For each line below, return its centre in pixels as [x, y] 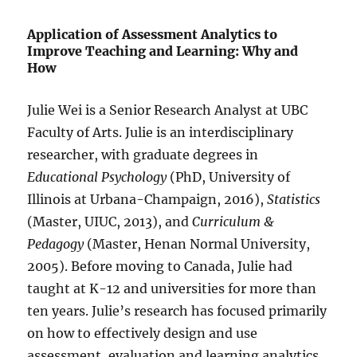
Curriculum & [233, 221]
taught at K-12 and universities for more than [172, 288]
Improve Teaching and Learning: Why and [163, 51]
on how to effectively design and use [143, 333]
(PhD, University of [229, 177]
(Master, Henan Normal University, [197, 243]
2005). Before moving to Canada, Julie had [160, 266]
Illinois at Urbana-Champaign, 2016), [147, 199]
